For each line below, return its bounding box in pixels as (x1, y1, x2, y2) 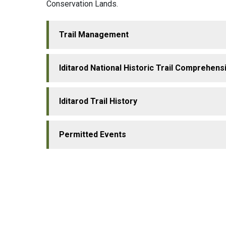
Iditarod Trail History (59, 96, 137, 106)
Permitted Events (59, 130, 126, 140)
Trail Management (59, 30, 129, 40)
